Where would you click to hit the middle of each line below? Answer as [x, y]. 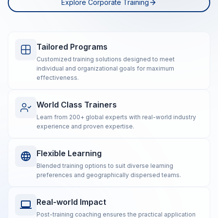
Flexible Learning [69, 153]
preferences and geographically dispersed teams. [109, 175]
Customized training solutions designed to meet [106, 59]
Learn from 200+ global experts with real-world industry [116, 117]
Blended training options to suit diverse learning [105, 166]
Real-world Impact [71, 202]
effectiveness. [58, 78]
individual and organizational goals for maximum [105, 68]
